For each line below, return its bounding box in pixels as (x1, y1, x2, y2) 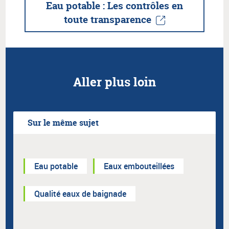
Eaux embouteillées (104, 161, 174, 172)
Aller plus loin (73, 74, 156, 91)
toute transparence (63, 13, 151, 27)
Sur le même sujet (28, 117, 99, 129)
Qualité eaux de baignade (34, 188, 126, 200)
